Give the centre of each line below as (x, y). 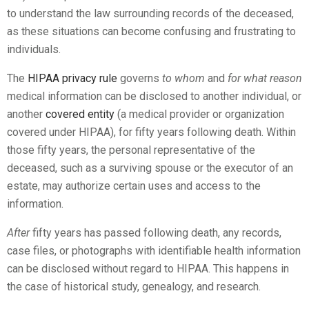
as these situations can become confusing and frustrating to (151, 31)
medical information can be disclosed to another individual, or (154, 96)
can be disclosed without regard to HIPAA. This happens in (148, 268)
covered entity (80, 114)
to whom (183, 78)
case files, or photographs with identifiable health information (154, 250)
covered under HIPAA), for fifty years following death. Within (151, 132)
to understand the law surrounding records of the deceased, (150, 13)
